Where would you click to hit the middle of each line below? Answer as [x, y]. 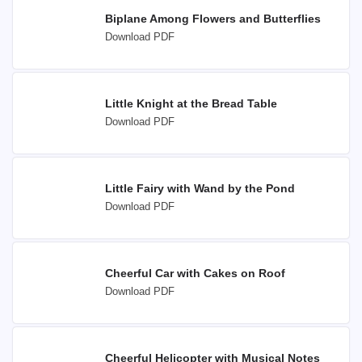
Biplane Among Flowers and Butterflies [213, 19]
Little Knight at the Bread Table [191, 103]
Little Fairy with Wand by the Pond [200, 188]
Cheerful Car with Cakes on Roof [195, 273]
